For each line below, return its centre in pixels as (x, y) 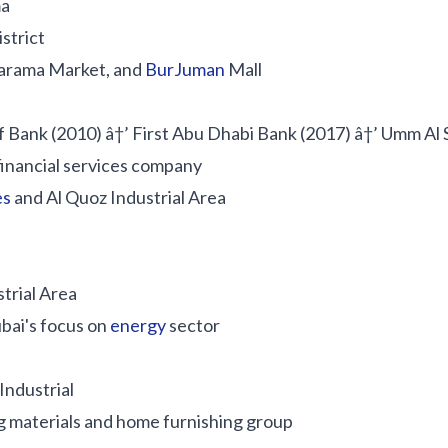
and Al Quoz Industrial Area (118, 197)
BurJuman (185, 69)
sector (193, 325)
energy (138, 325)
